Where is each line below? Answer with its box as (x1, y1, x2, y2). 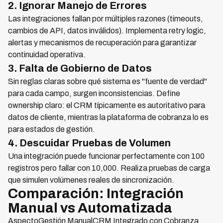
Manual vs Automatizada (8, 200, 172, 216)
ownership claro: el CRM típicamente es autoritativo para (8, 101, 205, 110)
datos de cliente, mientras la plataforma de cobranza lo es (8, 113, 209, 122)
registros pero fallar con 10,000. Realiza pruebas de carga (8, 164, 210, 173)
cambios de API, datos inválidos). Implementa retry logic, (8, 26, 206, 35)
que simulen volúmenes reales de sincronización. (8, 176, 174, 185)
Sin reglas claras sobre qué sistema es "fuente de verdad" (8, 77, 207, 86)
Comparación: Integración (8, 186, 184, 202)
